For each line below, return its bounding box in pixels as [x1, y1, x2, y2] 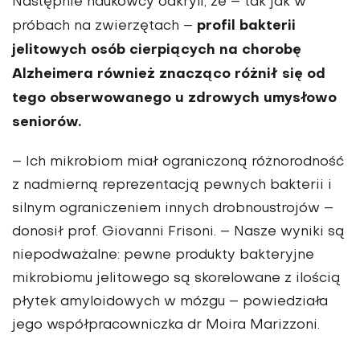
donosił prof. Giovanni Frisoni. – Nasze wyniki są [12, 226, 345, 239]
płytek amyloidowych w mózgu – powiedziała [12, 296, 328, 309]
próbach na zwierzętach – [12, 20, 197, 34]
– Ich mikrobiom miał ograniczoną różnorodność [12, 156, 344, 170]
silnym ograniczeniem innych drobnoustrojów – [12, 202, 333, 216]
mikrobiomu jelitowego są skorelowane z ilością [12, 272, 341, 286]
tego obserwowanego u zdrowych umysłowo [12, 92, 337, 106]
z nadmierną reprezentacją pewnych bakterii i [12, 179, 332, 193]
